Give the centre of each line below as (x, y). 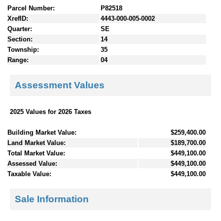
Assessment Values (60, 85)
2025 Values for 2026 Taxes (51, 111)
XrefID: (18, 18)
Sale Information (52, 199)
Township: (23, 49)
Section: (20, 39)
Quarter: (20, 29)
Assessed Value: (32, 163)
